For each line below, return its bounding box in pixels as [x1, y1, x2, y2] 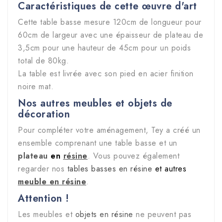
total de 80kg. [18, 55, 69, 67]
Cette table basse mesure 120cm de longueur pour [18, 16, 202, 28]
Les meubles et [18, 209, 75, 221]
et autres [152, 163, 186, 175]
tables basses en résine [67, 163, 152, 175]
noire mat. [18, 81, 54, 93]
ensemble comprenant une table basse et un [18, 137, 177, 149]
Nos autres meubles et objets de [18, 96, 172, 111]
